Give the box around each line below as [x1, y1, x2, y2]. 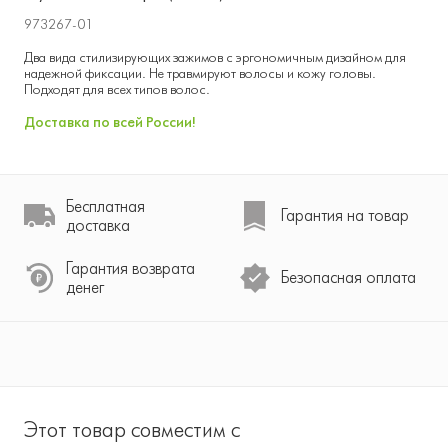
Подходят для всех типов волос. [24, 80, 210, 98]
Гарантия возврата [66, 257, 195, 278]
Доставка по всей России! [24, 113, 196, 131]
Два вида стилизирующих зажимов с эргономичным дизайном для [24, 48, 406, 66]
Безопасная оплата [281, 267, 416, 288]
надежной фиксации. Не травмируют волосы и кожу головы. [24, 64, 376, 82]
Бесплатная [66, 195, 145, 216]
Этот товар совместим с [24, 416, 240, 442]
